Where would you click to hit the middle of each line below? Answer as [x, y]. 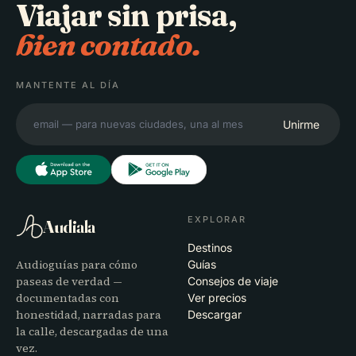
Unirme [301, 124]
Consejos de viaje [233, 281]
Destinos [210, 248]
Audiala [69, 227]
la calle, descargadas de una [92, 332]
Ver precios [217, 298]
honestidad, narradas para [89, 315]
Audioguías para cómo [77, 265]
